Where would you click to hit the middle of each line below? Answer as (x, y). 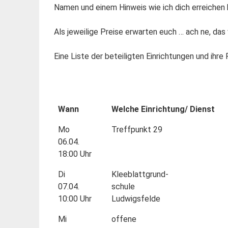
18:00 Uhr (75, 154)
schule (123, 186)
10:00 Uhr (75, 198)
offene (124, 219)
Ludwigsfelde (136, 198)
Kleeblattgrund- (140, 174)
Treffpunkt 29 (137, 129)
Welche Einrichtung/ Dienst (163, 109)
